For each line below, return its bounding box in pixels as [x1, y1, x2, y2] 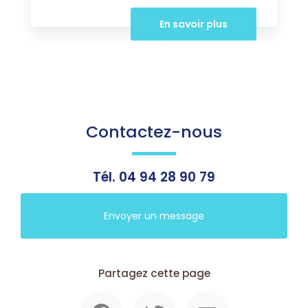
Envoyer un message [104, 208, 204, 223]
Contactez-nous [86, 120, 222, 143]
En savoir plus [159, 16, 228, 31]
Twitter [175, 289, 207, 304]
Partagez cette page [98, 265, 210, 280]
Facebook [122, 289, 173, 304]
